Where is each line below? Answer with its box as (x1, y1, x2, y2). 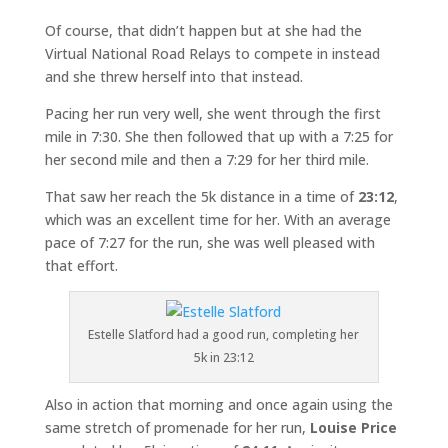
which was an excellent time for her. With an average (44, 210, 391, 230)
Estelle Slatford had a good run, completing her (88, 326, 360, 344)
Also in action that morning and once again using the (44, 395, 393, 415)
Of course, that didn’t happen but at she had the (44, 21, 362, 41)
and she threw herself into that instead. (44, 67, 303, 87)
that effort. (44, 256, 118, 276)
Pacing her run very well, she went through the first (44, 104, 381, 124)
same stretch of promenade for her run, (44, 418, 310, 438)
